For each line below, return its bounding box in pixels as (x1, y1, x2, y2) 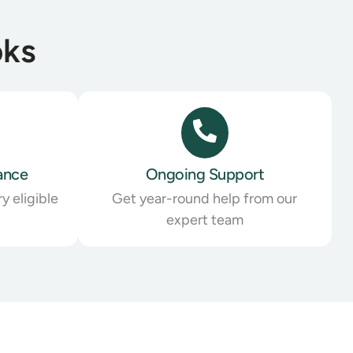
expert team (165, 210, 243, 229)
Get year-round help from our (112, 189, 298, 207)
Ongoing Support (145, 164, 264, 184)
